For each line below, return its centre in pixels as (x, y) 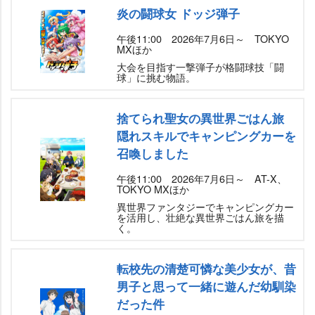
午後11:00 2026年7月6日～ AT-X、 (202, 179)
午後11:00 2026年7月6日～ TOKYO (203, 39)
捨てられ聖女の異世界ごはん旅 (200, 118)
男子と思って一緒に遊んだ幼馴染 (206, 287)
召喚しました (153, 154)
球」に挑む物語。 (156, 77)
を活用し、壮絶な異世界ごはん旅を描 (200, 217)
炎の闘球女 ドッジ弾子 (178, 14)
